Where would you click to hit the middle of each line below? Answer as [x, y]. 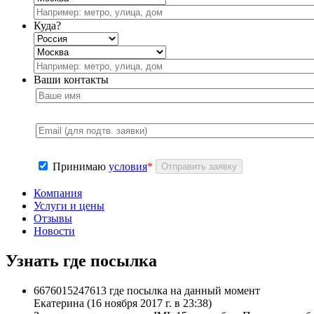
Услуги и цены [69, 206]
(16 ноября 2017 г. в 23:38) [149, 303]
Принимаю [81, 167]
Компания [58, 193]
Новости [54, 231]
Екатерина [59, 303]
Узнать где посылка [81, 261]
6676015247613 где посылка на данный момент [147, 291]
